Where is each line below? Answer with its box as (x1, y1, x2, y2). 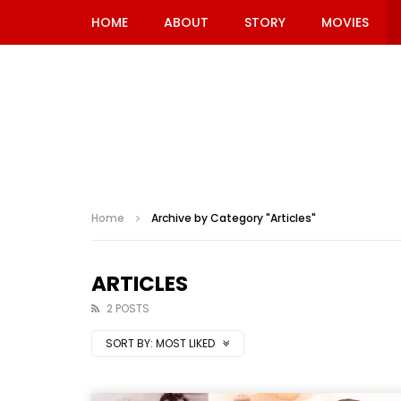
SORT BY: (106, 336, 153, 351)
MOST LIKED (156, 336, 218, 351)
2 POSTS (107, 301, 149, 316)
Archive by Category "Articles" (151, 210, 316, 226)
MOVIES (321, 13, 369, 31)
